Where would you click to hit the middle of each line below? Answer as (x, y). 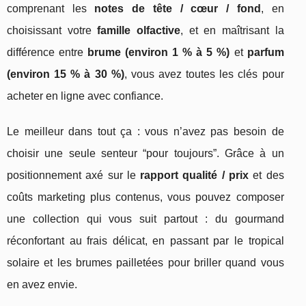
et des (266, 176)
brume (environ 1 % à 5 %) (159, 53)
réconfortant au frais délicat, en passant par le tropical (145, 241)
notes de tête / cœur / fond (178, 9)
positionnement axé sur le (74, 176)
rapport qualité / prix (195, 176)
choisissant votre (52, 31)
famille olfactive (139, 31)
